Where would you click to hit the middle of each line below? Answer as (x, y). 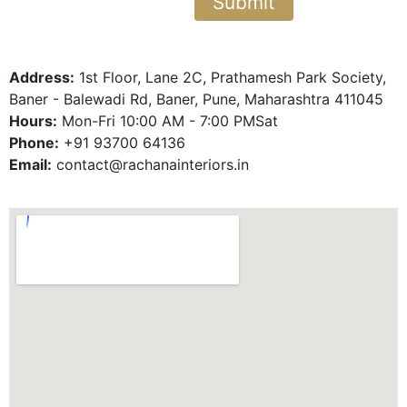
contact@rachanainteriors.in (150, 164)
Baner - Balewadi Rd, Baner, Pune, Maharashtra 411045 (196, 99)
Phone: (34, 143)
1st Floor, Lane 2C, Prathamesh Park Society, (230, 77)
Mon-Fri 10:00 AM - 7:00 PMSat (168, 121)
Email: (30, 164)
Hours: (33, 121)
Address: (42, 77)
